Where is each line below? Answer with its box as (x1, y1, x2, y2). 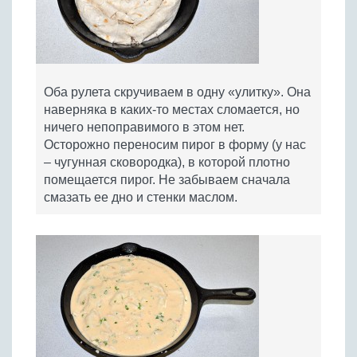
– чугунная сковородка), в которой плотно (44, 155, 290, 169)
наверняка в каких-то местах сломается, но (44, 103, 300, 116)
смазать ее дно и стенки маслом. (44, 190, 237, 204)
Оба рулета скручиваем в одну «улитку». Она (44, 85, 311, 99)
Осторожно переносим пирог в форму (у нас (44, 138, 306, 151)
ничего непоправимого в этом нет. (44, 120, 245, 134)
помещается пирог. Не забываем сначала (44, 173, 290, 186)
